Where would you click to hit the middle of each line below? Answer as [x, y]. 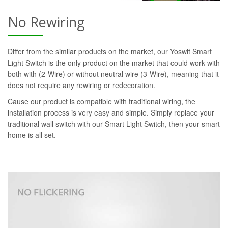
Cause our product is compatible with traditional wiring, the [102, 101]
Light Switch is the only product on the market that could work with [114, 62]
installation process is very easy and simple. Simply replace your [111, 112]
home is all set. [32, 135]
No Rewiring [46, 22]
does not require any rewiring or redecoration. [81, 85]
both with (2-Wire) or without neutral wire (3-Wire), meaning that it [113, 74]
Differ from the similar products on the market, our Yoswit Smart [110, 51]
